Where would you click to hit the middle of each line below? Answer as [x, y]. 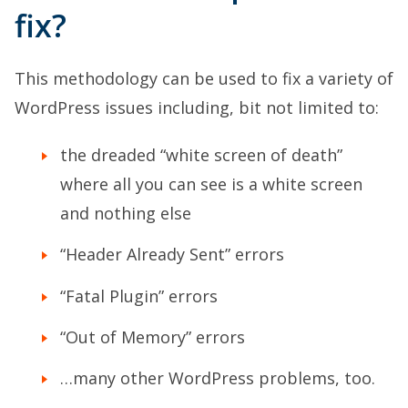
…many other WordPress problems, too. [218, 378]
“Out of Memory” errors [153, 337]
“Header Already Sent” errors [172, 255]
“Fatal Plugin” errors [139, 296]
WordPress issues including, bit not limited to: [197, 107]
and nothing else [126, 213]
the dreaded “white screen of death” [201, 154]
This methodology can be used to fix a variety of [204, 78]
